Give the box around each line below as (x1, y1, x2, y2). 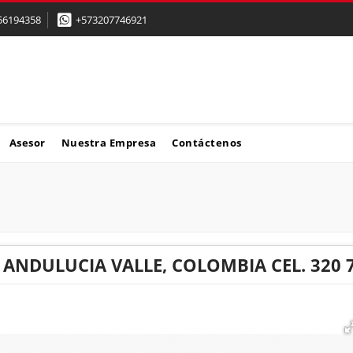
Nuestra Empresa (61, 135, 156, 150)
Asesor (9, 135, 46, 150)
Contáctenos (172, 135, 242, 150)
